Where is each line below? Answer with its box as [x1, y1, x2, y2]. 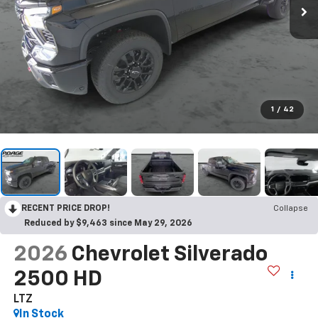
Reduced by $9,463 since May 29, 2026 [24, 219, 192, 229]
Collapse [273, 204, 308, 214]
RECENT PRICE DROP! [21, 204, 110, 214]
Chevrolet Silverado [70, 243, 268, 265]
